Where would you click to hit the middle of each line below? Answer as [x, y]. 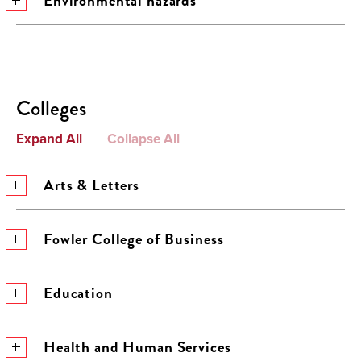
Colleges [51, 108]
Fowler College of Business [134, 239]
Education [78, 293]
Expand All [49, 139]
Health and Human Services [137, 347]
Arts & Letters [92, 185]
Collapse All [143, 139]
